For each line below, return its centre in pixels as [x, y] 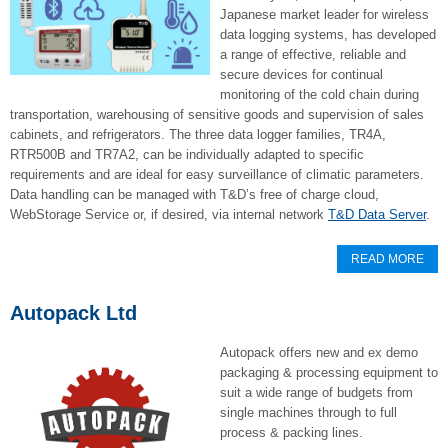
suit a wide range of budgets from [316, 392]
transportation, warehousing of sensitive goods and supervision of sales [217, 114]
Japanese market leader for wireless [324, 14]
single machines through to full [308, 412]
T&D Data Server [377, 214]
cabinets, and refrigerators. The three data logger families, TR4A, [198, 134]
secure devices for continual [301, 74]
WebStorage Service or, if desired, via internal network [169, 214]
